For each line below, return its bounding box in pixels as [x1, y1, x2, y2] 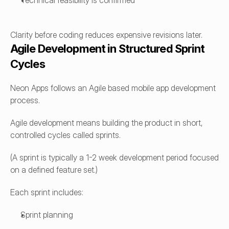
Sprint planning [20, 210, 73, 220]
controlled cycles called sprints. [10, 130, 121, 140]
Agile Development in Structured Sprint [10, 42, 205, 55]
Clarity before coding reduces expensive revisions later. [10, 30, 202, 40]
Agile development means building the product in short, [10, 118, 202, 128]
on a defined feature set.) [10, 165, 98, 175]
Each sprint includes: [10, 187, 83, 197]
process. [10, 95, 40, 105]
